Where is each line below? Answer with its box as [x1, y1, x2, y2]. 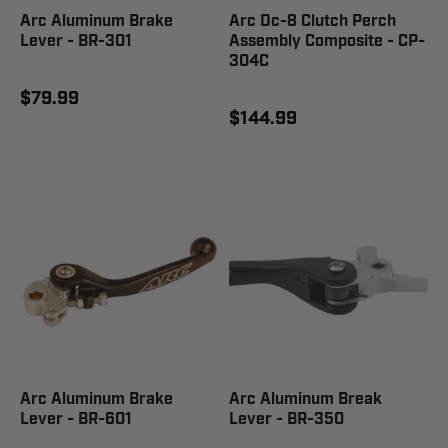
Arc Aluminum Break [229, 389, 382, 410]
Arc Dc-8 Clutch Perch [229, 11, 396, 32]
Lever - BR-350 [229, 409, 344, 430]
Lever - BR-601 [20, 409, 132, 430]
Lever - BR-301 [20, 31, 132, 52]
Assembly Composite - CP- [229, 31, 425, 52]
